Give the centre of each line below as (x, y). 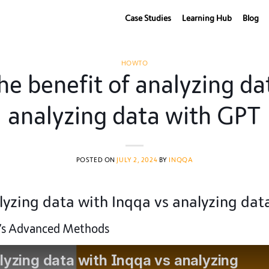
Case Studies (148, 18)
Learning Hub (207, 18)
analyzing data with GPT (134, 116)
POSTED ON (96, 160)
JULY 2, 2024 (137, 160)
